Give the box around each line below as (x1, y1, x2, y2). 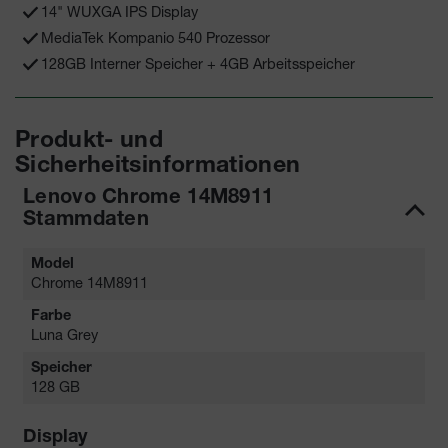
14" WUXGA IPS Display (41, 3, 199, 21)
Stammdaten (23, 211, 150, 232)
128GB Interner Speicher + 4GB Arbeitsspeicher (41, 55, 356, 73)
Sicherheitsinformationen (15, 155, 301, 180)
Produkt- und (15, 130, 164, 155)
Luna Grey (31, 326, 98, 344)
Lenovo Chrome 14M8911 (23, 189, 274, 210)
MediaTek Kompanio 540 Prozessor (41, 29, 271, 47)
